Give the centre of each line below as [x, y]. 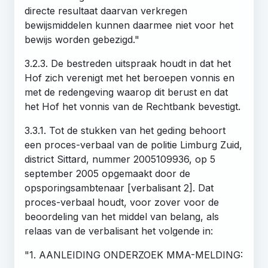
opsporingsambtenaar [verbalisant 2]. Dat [119, 188]
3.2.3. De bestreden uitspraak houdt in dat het [128, 63]
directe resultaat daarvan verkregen [106, 10]
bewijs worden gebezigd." [82, 39]
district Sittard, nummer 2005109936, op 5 [120, 159]
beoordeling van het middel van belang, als [122, 216]
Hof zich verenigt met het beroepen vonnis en [130, 77]
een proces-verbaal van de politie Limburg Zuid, [133, 144]
